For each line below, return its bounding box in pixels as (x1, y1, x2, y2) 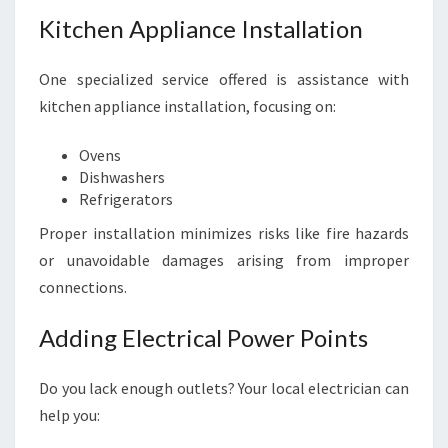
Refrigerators (79, 189, 173, 209)
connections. (39, 277, 127, 297)
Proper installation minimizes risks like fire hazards (39, 223, 409, 243)
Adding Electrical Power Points (39, 323, 368, 352)
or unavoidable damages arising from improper (39, 250, 409, 270)
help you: (39, 405, 100, 425)
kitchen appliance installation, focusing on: (39, 96, 336, 116)
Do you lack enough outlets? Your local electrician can (39, 378, 409, 398)
